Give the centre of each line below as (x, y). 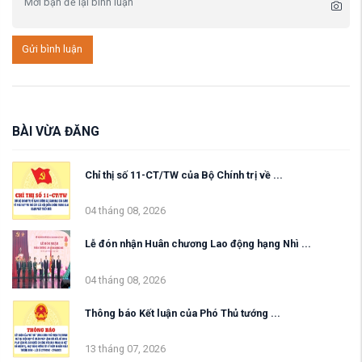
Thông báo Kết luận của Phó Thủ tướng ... (183, 314)
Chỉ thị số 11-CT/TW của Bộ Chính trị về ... (184, 175)
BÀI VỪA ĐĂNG (56, 131)
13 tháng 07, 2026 (125, 349)
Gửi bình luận (53, 49)
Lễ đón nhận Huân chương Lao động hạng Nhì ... (198, 244)
